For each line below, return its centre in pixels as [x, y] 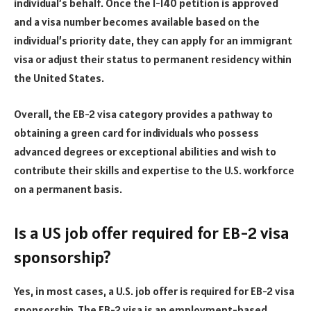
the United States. [59, 78]
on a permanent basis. [68, 188]
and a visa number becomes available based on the [137, 22]
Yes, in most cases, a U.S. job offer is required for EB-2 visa [154, 291]
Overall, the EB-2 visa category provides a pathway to [143, 114]
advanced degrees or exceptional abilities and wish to [145, 151]
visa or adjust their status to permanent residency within [153, 59]
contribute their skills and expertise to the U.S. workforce [154, 170]
